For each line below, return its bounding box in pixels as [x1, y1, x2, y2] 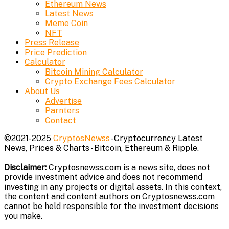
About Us [25, 86, 60, 97]
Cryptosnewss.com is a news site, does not [47, 163, 210, 173]
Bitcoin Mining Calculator [45, 67, 143, 77]
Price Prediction [25, 48, 87, 58]
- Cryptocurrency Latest [110, 133, 203, 144]
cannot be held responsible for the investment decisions [4, 201, 219, 212]
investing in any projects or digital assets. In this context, [4, 182, 222, 192]
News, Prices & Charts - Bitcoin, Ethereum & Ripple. [4, 143, 199, 153]
